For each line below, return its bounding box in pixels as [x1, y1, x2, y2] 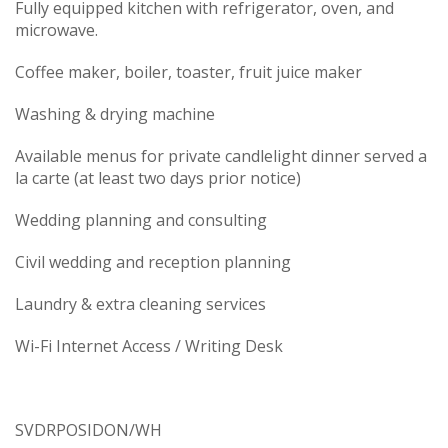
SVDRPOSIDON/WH [15, 419, 162, 442]
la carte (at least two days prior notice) [15, 167, 301, 190]
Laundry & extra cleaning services [15, 293, 266, 316]
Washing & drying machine [15, 103, 215, 126]
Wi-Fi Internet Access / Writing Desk [15, 335, 283, 358]
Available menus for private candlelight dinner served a [15, 145, 427, 168]
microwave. [15, 19, 98, 42]
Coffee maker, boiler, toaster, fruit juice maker [15, 61, 362, 84]
